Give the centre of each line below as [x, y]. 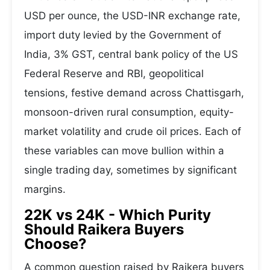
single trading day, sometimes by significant [130, 170]
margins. [45, 189]
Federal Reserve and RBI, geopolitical [114, 74]
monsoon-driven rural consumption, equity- [129, 112]
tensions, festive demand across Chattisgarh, [134, 93]
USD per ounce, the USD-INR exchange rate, [132, 16]
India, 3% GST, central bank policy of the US [131, 54]
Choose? [55, 244]
